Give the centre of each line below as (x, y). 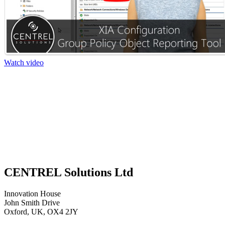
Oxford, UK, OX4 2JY (41, 211)
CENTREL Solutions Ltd (69, 172)
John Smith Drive (32, 202)
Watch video (24, 62)
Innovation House (32, 193)
